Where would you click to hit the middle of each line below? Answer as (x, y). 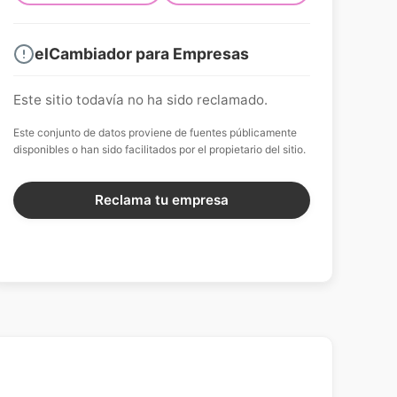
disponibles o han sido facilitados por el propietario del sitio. (160, 150)
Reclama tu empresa (162, 200)
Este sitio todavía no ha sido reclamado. (141, 100)
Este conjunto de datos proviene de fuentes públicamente (156, 133)
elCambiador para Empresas (142, 54)
